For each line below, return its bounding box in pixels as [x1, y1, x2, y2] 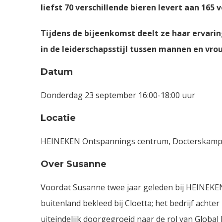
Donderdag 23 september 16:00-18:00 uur [41, 89, 195, 101]
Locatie [41, 112, 76, 123]
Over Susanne [41, 158, 107, 169]
